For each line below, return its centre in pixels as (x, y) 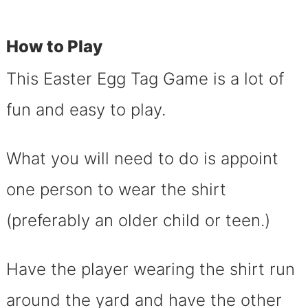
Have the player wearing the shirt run (150, 269)
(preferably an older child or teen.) (140, 220)
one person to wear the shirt (116, 189)
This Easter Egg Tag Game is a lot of (145, 78)
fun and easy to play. (88, 109)
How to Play (56, 46)
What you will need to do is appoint (142, 158)
